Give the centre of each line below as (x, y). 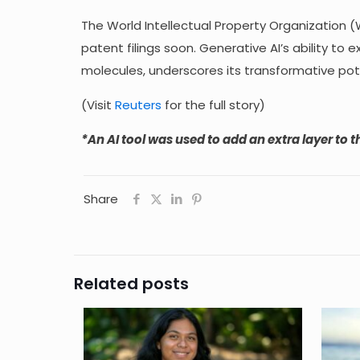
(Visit (98, 104)
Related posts (131, 283)
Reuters (138, 104)
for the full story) (213, 104)
